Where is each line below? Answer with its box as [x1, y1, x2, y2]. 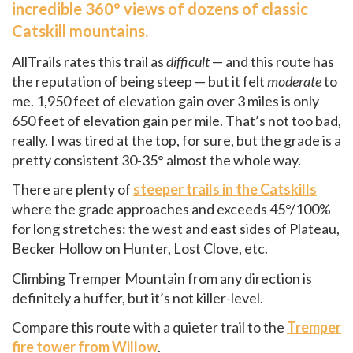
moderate [267, 72, 321, 90]
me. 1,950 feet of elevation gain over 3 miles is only [12, 91, 319, 110]
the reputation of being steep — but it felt [12, 72, 267, 90]
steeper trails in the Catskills [133, 180, 317, 198]
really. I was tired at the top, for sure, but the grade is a [12, 131, 341, 149]
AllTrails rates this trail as [12, 52, 166, 70]
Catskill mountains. [12, 21, 148, 40]
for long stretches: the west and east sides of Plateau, [12, 220, 340, 237]
